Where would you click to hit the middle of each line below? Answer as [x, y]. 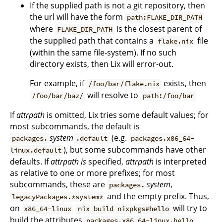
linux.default [36, 150]
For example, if [58, 83]
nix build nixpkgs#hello [123, 209]
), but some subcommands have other [135, 150]
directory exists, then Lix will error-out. [102, 64]
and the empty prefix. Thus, [157, 196]
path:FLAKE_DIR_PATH [165, 18]
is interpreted [180, 162]
